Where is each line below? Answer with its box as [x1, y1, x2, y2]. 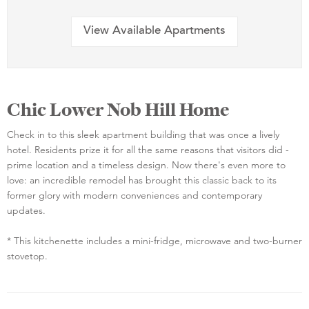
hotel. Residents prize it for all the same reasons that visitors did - [7, 143, 289, 156]
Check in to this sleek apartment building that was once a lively [7, 128, 279, 141]
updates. [7, 203, 46, 217]
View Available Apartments [83, 26, 226, 38]
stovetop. [7, 249, 48, 262]
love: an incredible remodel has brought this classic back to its [7, 173, 277, 186]
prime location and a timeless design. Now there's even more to [7, 158, 286, 171]
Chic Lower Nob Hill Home [7, 97, 229, 122]
